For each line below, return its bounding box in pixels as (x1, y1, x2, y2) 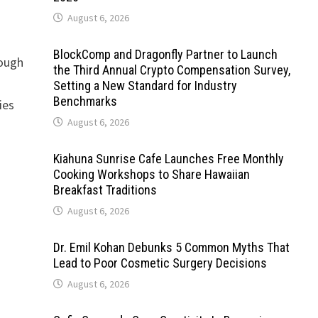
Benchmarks (53, 94, 117, 109)
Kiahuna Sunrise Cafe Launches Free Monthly (53, 151, 284, 167)
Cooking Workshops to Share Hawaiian (53, 167, 250, 182)
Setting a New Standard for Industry (53, 78, 237, 94)
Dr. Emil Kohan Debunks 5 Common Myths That (53, 240, 290, 256)
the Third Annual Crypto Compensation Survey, (53, 62, 290, 78)
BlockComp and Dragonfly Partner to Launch (53, 47, 278, 62)
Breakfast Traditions (53, 182, 157, 198)
